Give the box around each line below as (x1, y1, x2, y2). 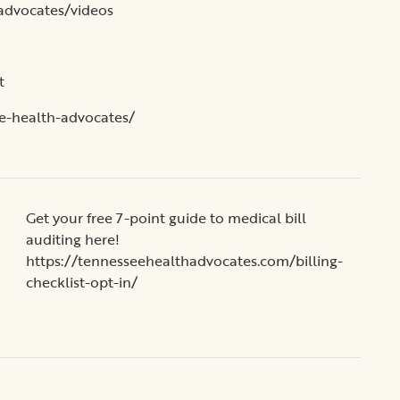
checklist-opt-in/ (26, 271, 137, 293)
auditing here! (26, 228, 120, 250)
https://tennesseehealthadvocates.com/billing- (26, 249, 343, 271)
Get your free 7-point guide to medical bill (26, 206, 306, 229)
